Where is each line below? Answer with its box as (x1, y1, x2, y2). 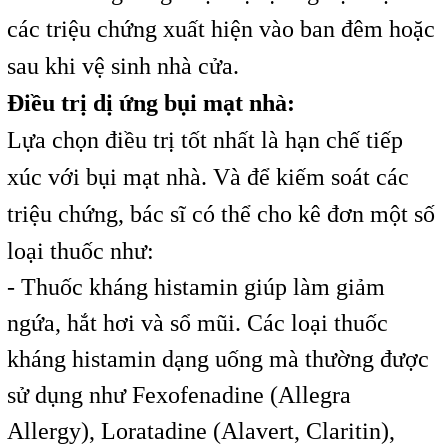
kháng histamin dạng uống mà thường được (6, 345, 429, 372)
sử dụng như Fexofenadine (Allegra (6, 381, 351, 408)
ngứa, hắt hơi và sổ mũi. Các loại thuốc (6, 309, 388, 336)
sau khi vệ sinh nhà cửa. (6, 52, 239, 79)
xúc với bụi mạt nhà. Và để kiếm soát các (6, 163, 409, 190)
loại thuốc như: (6, 237, 154, 264)
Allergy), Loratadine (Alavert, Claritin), (6, 417, 395, 444)
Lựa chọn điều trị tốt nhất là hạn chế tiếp (6, 126, 403, 153)
